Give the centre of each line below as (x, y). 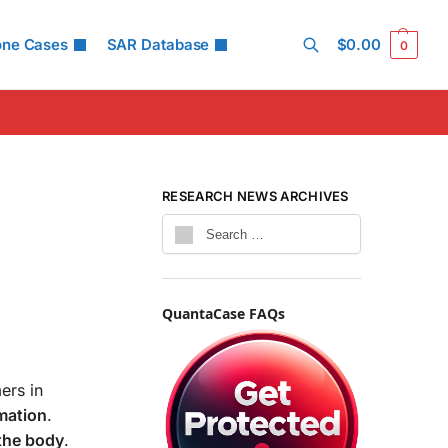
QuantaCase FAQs (224, 314)
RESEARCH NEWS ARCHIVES (255, 196)
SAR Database (158, 44)
